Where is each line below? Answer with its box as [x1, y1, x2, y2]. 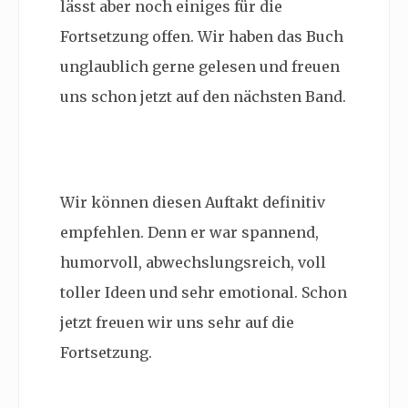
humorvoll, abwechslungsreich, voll [60, 253, 326, 272]
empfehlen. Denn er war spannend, [60, 223, 319, 242]
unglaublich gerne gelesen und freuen [60, 57, 340, 76]
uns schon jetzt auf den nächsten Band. [60, 87, 346, 107]
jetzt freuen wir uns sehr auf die [60, 313, 294, 332]
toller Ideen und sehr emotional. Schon [60, 283, 347, 302]
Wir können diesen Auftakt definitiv [60, 193, 325, 212]
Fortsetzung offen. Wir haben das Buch [60, 27, 343, 46]
